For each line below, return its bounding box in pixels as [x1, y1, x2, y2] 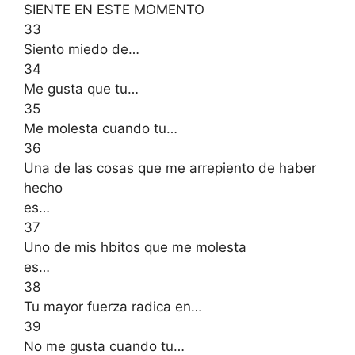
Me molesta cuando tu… [24, 120, 177, 136]
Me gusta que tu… [24, 80, 139, 97]
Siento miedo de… [24, 40, 139, 57]
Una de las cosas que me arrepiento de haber [24, 159, 316, 176]
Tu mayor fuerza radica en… [24, 298, 202, 315]
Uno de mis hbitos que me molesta [24, 239, 246, 255]
